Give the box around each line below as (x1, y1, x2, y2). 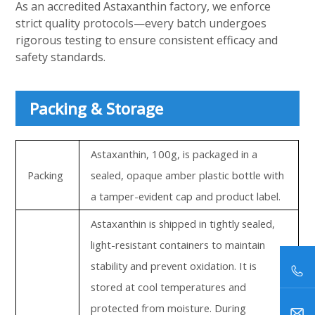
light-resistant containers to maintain (91, 238, 266, 252)
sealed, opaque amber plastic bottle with (91, 168, 285, 182)
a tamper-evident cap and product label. (91, 189, 281, 203)
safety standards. (15, 49, 106, 65)
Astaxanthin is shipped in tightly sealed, (91, 217, 276, 231)
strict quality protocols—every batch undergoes (15, 15, 267, 31)
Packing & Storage (30, 98, 164, 119)
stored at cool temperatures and (91, 280, 247, 294)
